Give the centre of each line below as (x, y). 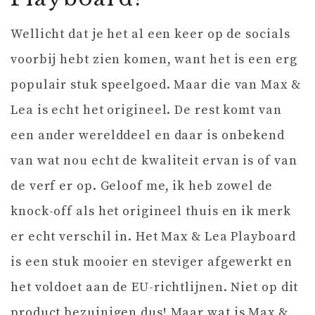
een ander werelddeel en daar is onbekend (148, 136)
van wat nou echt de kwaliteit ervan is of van (154, 161)
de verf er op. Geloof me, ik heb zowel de (142, 186)
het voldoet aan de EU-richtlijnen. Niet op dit (155, 288)
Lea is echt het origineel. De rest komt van (146, 110)
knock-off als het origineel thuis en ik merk (151, 212)
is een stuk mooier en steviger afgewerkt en (152, 262)
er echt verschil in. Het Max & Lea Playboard (153, 237)
